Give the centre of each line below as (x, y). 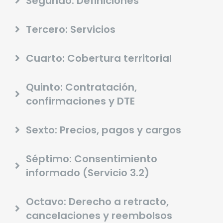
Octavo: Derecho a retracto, (97, 202)
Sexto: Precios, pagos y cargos (104, 130)
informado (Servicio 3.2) (88, 173)
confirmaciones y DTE (80, 101)
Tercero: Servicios (71, 30)
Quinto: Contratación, (81, 87)
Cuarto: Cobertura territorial (99, 58)
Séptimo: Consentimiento (92, 159)
